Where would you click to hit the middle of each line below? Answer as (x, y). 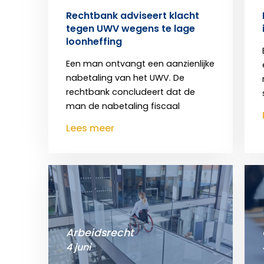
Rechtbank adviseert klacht (133, 16)
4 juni (78, 247)
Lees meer (90, 128)
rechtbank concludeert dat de (131, 92)
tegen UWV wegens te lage (131, 29)
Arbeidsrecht (100, 233)
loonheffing (94, 42)
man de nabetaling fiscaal (123, 106)
